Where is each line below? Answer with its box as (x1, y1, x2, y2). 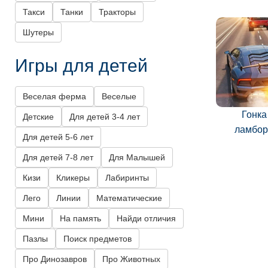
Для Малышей (109, 153, 165, 163)
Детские (23, 112, 54, 122)
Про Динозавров (23, 254, 87, 264)
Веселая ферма (23, 92, 86, 102)
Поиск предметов (63, 234, 132, 244)
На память (60, 214, 101, 224)
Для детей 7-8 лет (23, 153, 93, 163)
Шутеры (23, 28, 54, 38)
